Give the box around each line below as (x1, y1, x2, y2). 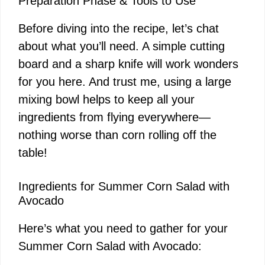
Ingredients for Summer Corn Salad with (18, 179, 230, 193)
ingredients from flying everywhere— (18, 110, 211, 124)
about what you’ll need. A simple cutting (18, 39, 225, 53)
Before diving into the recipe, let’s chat (18, 21, 219, 35)
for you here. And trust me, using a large (18, 75, 231, 88)
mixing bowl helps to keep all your (18, 92, 195, 106)
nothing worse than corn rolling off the (18, 128, 216, 141)
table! (18, 146, 47, 159)
